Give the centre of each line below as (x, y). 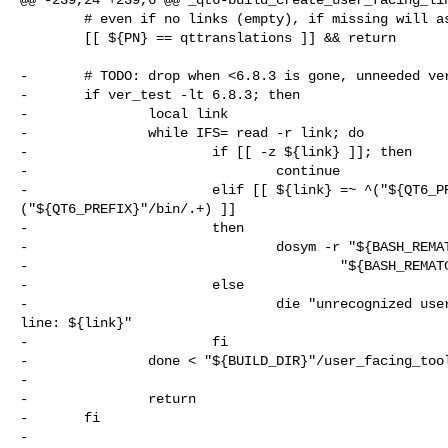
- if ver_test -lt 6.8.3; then (160, 94)
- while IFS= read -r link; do (192, 132)
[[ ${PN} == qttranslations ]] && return (52, 37)
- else (132, 284)
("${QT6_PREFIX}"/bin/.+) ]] (128, 208)
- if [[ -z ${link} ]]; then (216, 151)
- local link (124, 113)
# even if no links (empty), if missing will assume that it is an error (52, 18)
